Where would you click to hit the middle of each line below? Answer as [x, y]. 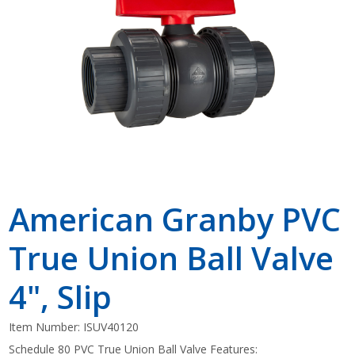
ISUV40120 [111, 326]
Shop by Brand [177, 36]
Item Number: [46, 326]
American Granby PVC [175, 219]
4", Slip [61, 296]
